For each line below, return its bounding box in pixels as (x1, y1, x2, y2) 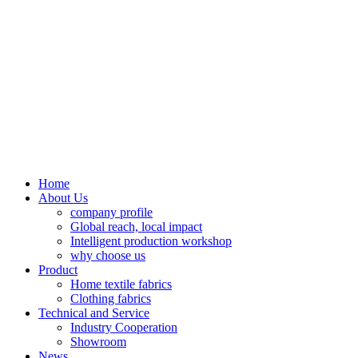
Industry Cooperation (70, 320, 177, 335)
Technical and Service (38, 306, 149, 320)
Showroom (70, 335, 126, 349)
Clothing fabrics (70, 292, 151, 306)
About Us (38, 191, 88, 205)
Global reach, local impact (70, 220, 202, 234)
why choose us (70, 249, 145, 263)
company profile (70, 205, 153, 220)
